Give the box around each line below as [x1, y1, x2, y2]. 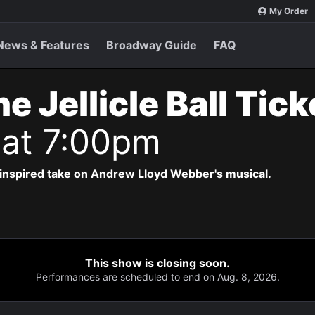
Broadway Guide [106, 38, 197, 52]
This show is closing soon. [85, 256, 230, 270]
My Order [269, 6, 308, 16]
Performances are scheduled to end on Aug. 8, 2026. [35, 271, 280, 283]
